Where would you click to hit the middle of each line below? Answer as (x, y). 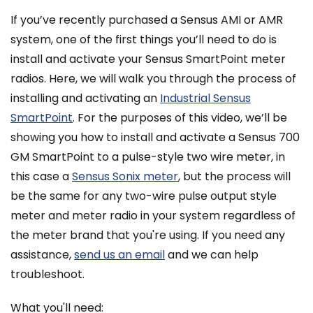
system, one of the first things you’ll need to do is (144, 40)
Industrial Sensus (205, 99)
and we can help (212, 255)
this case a (41, 177)
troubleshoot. (48, 275)
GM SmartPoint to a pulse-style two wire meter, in (148, 157)
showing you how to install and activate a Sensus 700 (155, 138)
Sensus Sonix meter (125, 177)
